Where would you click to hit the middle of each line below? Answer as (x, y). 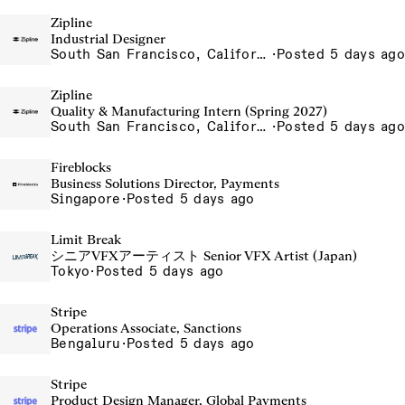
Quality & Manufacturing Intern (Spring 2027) (189, 111)
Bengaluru (86, 344)
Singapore (86, 199)
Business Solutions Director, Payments (165, 184)
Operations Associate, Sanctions (146, 328)
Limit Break (86, 240)
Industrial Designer (108, 39)
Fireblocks (81, 167)
